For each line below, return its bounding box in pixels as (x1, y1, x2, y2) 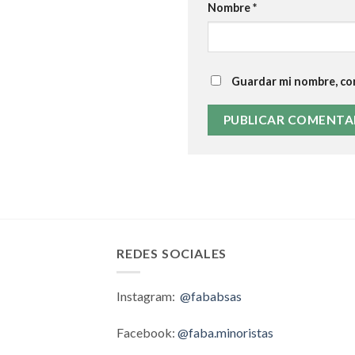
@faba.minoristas (177, 324, 273, 340)
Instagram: (116, 288, 180, 304)
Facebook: (116, 324, 177, 340)
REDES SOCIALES (116, 245, 227, 261)
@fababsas (180, 288, 242, 304)
